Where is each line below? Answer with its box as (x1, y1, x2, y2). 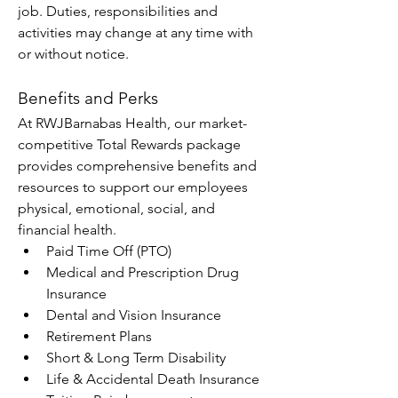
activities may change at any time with (18, 24, 253, 41)
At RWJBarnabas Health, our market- (18, 115, 247, 131)
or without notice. (18, 45, 129, 62)
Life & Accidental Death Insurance (46, 370, 259, 387)
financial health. (18, 221, 116, 238)
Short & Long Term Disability (46, 349, 226, 366)
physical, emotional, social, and (18, 200, 215, 217)
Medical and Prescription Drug (46, 264, 239, 281)
